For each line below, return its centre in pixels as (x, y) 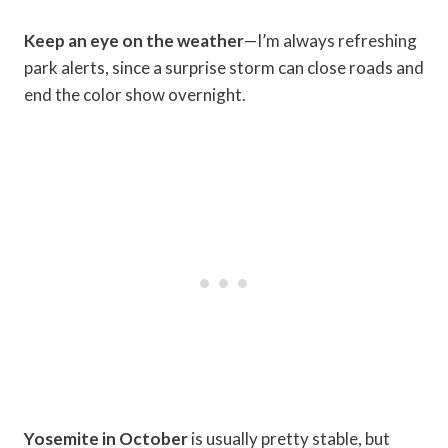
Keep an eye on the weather (134, 41)
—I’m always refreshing (330, 41)
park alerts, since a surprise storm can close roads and (224, 68)
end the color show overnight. (135, 95)
